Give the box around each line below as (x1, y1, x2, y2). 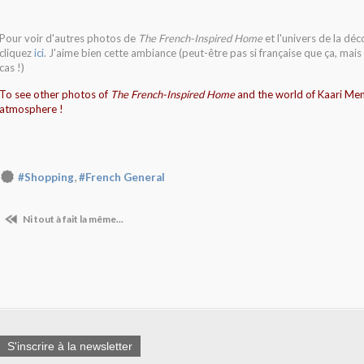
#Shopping (18, 171, 74, 184)
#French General (79, 171, 165, 184)
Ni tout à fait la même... (21, 213, 123, 226)
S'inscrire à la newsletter (7, 339, 132, 353)
